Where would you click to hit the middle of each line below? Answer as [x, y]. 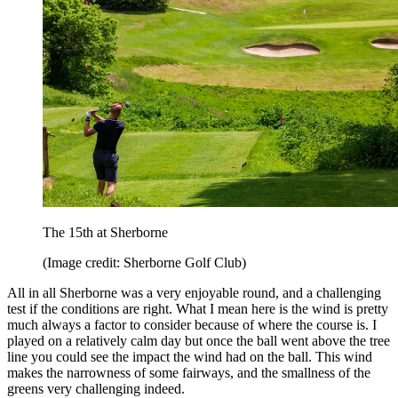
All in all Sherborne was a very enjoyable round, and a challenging [194, 293]
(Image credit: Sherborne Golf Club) [144, 263]
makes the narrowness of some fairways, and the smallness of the [189, 373]
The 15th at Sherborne [105, 233]
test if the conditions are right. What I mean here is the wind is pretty [198, 309]
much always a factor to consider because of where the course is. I [192, 325]
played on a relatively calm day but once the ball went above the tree [199, 341]
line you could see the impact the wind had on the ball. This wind [190, 357]
